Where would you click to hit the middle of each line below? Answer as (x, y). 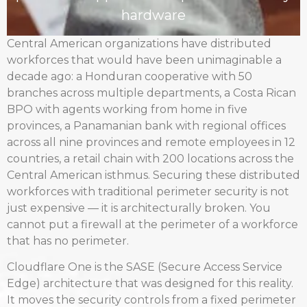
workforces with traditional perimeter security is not (148, 191)
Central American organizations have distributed (139, 43)
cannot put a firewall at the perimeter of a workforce (152, 224)
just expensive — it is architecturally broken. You (139, 208)
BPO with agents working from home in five (127, 109)
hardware (153, 15)
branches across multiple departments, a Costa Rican (151, 93)
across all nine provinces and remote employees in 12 (151, 142)
